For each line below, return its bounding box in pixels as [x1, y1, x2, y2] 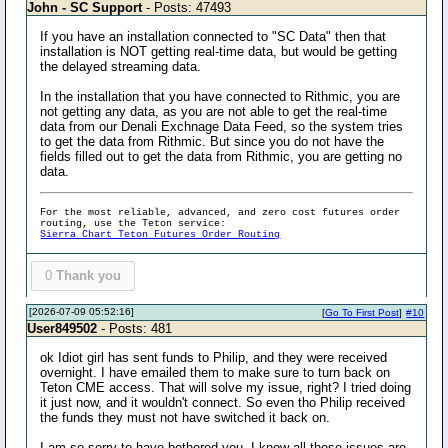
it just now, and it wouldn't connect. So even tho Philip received [40, 394, 406, 410]
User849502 [27, 320, 98, 336]
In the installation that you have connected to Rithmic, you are [40, 89, 401, 104]
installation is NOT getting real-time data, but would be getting [40, 44, 398, 59]
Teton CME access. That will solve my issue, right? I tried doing [40, 379, 412, 395]
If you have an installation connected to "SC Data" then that [40, 29, 387, 44]
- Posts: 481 [97, 320, 173, 336]
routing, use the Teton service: [40, 218, 227, 229]
